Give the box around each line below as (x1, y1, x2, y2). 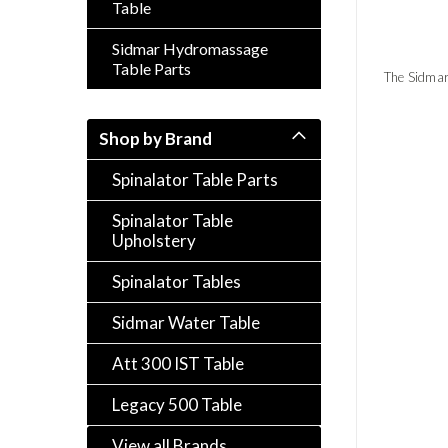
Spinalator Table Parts (112, 169, 278, 190)
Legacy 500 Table (112, 394, 242, 415)
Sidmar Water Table (112, 312, 260, 333)
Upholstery (112, 230, 196, 251)
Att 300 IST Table (112, 353, 244, 374)
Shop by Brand (99, 128, 212, 149)
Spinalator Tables (112, 271, 241, 292)
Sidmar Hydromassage (112, 39, 268, 58)
